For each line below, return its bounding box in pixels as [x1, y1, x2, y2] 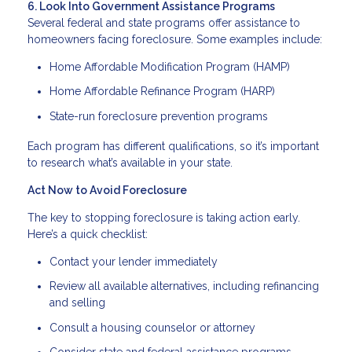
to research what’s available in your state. [27, 156, 233, 169]
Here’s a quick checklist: [27, 227, 148, 240]
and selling [49, 296, 105, 310]
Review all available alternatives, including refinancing [49, 280, 319, 293]
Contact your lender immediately [49, 255, 218, 268]
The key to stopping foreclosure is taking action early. [27, 211, 300, 224]
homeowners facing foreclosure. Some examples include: [27, 32, 322, 46]
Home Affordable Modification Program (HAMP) [49, 60, 290, 73]
